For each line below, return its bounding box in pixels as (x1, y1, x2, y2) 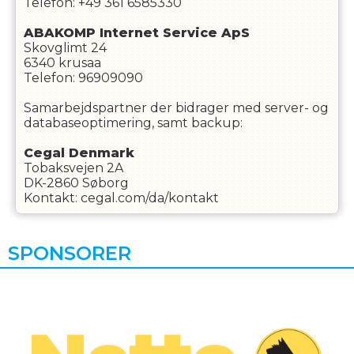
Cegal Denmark (23, 145, 134, 160)
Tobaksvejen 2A (23, 160, 123, 175)
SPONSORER (8, 242, 131, 265)
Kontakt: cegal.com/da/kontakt (23, 190, 219, 205)
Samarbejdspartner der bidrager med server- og (23, 100, 329, 115)
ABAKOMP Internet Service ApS (23, 25, 250, 40)
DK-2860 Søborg (23, 175, 129, 190)
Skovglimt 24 (23, 40, 107, 55)
